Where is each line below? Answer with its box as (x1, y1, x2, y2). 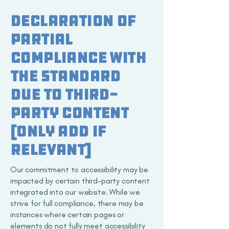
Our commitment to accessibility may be (10, 165, 148, 174)
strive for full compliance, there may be (10, 198, 144, 208)
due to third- (10, 85, 118, 104)
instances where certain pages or (10, 210, 124, 219)
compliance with (10, 48, 146, 67)
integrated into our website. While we (10, 187, 141, 197)
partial (10, 30, 73, 49)
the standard (10, 66, 121, 86)
